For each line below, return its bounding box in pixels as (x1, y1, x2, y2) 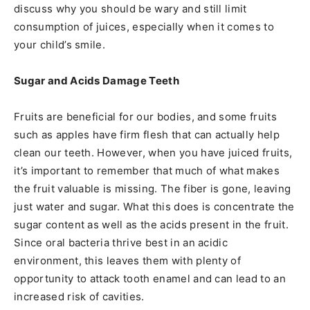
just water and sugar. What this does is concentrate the (14, 199, 295, 213)
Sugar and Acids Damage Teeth (14, 73, 179, 87)
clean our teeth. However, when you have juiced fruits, (14, 145, 293, 159)
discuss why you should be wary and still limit (14, 1, 247, 15)
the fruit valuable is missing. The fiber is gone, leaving (14, 181, 291, 195)
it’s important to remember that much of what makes (14, 163, 280, 177)
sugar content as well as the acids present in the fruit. (14, 217, 289, 231)
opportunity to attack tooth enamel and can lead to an (14, 271, 286, 285)
